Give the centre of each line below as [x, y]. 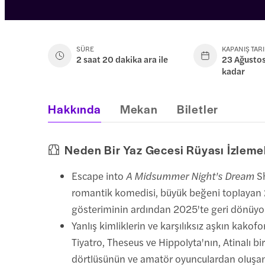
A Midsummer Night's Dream [190, 175]
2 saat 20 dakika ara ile [122, 59]
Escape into [99, 175]
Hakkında [75, 109]
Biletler [198, 109]
